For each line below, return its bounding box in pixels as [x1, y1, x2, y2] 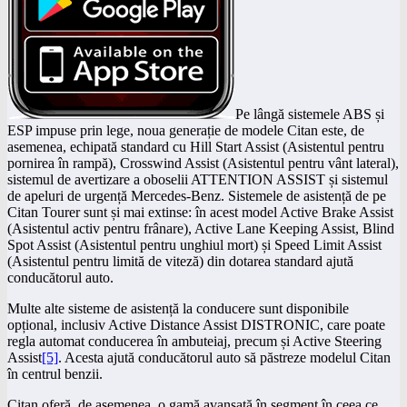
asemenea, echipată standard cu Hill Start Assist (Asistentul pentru [7, 138, 384, 154]
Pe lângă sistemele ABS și [235, 105, 384, 122]
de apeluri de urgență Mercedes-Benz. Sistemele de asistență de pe [7, 187, 386, 203]
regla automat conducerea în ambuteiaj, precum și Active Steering [7, 333, 382, 349]
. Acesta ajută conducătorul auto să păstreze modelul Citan [58, 349, 391, 365]
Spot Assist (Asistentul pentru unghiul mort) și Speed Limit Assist [7, 236, 382, 253]
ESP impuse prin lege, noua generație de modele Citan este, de [7, 122, 364, 138]
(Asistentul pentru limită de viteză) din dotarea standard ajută [7, 253, 353, 269]
